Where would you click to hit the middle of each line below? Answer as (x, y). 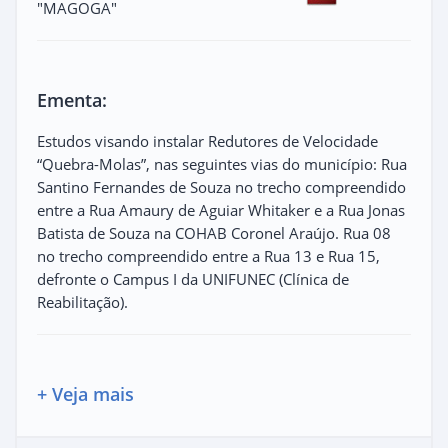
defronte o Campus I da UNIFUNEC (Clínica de (193, 278)
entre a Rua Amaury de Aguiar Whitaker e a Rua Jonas (221, 209)
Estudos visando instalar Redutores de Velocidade (207, 140)
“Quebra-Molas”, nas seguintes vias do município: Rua (222, 163)
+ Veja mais (85, 393)
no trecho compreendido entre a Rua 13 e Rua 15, (208, 255)
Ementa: (72, 99)
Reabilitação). (82, 301)
